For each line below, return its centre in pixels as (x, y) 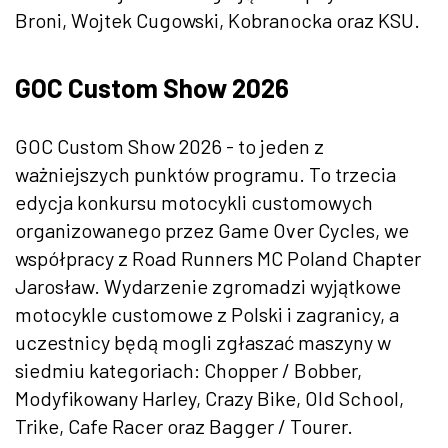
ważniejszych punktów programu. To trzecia (205, 173)
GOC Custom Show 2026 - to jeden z (169, 145)
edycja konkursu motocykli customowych (194, 201)
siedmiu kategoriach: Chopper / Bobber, (188, 369)
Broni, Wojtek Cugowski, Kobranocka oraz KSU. (217, 19)
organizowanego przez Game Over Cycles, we (212, 229)
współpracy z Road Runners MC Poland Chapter (218, 257)
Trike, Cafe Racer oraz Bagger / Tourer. (184, 425)
